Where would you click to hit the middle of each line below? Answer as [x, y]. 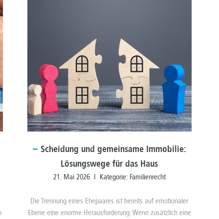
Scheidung [59, 149]
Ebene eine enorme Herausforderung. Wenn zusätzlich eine [109, 213]
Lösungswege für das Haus [109, 164]
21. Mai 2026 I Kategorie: [91, 177]
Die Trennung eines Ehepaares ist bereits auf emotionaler [109, 201]
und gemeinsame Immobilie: [132, 149]
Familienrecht [147, 177]
